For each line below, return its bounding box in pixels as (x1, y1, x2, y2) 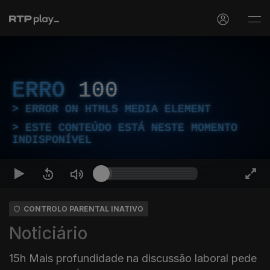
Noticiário (9, 223, 87, 243)
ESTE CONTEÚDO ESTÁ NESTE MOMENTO (25, 122, 237, 134)
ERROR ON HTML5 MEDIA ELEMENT (25, 103, 211, 115)
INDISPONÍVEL (12, 134, 92, 146)
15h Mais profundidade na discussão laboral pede (9, 252, 257, 265)
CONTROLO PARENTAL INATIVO (24, 204, 143, 213)
